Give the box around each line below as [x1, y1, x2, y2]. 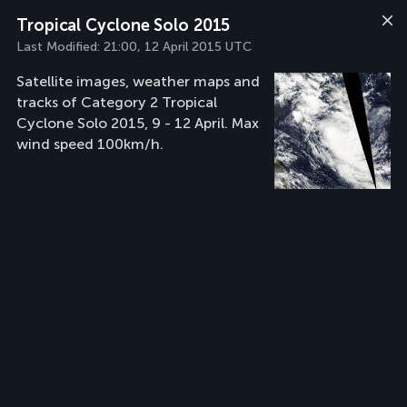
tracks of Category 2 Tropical [16, 94, 217, 111]
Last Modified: [16, 39, 104, 55]
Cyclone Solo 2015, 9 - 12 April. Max [16, 114, 259, 132]
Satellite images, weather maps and [16, 73, 260, 90]
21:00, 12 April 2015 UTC [104, 39, 252, 55]
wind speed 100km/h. [16, 135, 164, 153]
